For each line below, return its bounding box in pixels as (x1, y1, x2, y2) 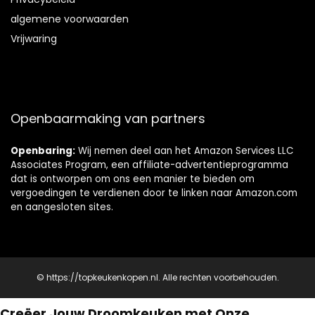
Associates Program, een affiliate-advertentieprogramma (11, 158, 288, 172)
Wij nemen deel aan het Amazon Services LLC (75, 144, 293, 158)
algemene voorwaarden (11, 12, 129, 27)
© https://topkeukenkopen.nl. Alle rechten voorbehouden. (36, 271, 279, 284)
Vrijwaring (11, 32, 57, 46)
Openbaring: (11, 144, 75, 158)
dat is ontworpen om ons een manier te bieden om (11, 172, 255, 186)
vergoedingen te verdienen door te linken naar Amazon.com (11, 186, 297, 200)
